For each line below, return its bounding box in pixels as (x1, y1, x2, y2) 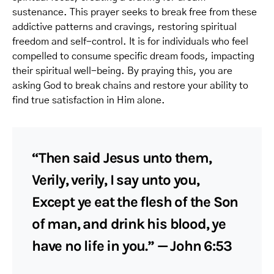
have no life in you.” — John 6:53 (32, 237, 232, 254)
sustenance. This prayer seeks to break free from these (12, 7, 257, 17)
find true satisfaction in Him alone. (12, 95, 165, 105)
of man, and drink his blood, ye (32, 215, 226, 232)
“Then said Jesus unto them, (32, 149, 212, 166)
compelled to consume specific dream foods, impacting (12, 51, 254, 61)
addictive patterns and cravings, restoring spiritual (12, 22, 237, 32)
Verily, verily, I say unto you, (32, 171, 199, 188)
